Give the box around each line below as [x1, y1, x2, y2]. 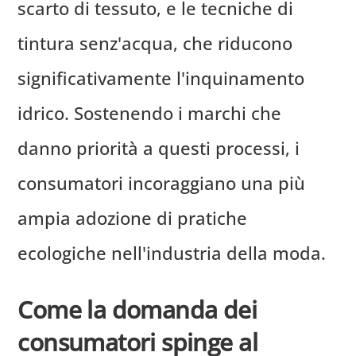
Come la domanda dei [17, 292, 257, 326]
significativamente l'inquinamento [17, 66, 305, 91]
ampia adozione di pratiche [17, 206, 248, 230]
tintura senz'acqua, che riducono [17, 31, 293, 56]
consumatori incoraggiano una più [17, 171, 306, 195]
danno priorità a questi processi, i [17, 136, 300, 161]
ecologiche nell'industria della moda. [17, 241, 327, 265]
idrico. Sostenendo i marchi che [17, 101, 282, 126]
